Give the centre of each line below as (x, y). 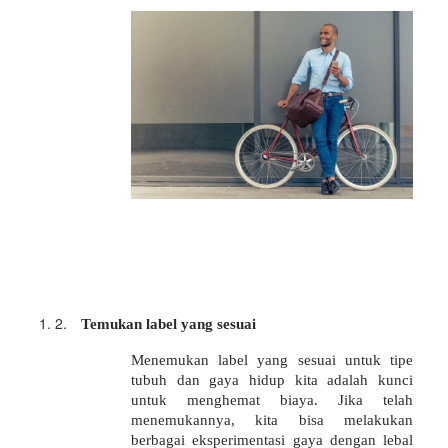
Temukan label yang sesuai (168, 323)
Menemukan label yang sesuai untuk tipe (272, 359)
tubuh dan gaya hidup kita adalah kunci (272, 379)
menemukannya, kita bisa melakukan (272, 419)
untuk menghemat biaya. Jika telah (272, 399)
